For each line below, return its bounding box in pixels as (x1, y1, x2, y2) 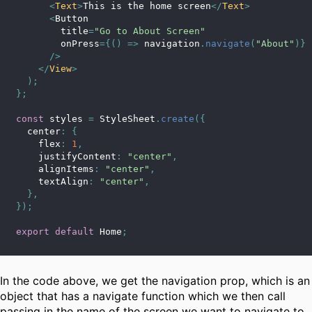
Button (55, 13, 88, 24)
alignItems (16, 164, 94, 175)
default (55, 226, 94, 237)
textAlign (16, 176, 88, 187)
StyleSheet (94, 114, 155, 125)
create (161, 114, 194, 125)
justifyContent (16, 151, 116, 162)
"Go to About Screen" (94, 26, 205, 37)
